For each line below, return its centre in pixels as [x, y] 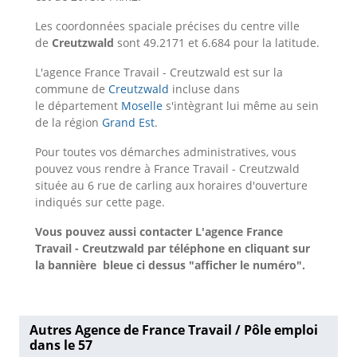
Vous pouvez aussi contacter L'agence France [159, 231]
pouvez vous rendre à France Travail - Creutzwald [167, 169]
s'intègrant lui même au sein [241, 106]
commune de [72, 89]
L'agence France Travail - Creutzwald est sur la [159, 72]
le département [78, 106]
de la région [69, 122]
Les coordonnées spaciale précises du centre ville [167, 26]
